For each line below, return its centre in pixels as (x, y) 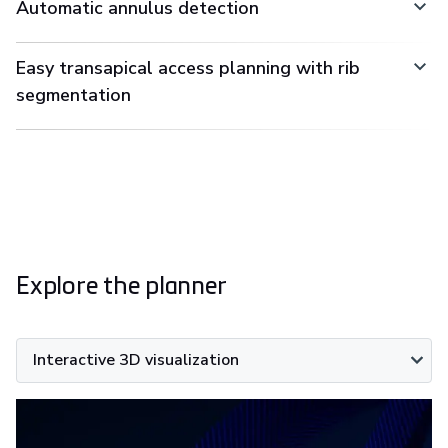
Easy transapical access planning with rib (188, 67)
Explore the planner (121, 283)
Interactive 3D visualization (136, 359)
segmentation (73, 94)
